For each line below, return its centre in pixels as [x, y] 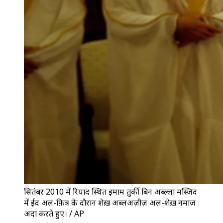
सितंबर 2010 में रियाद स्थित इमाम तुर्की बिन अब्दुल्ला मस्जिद [111, 192]
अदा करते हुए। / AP [54, 214]
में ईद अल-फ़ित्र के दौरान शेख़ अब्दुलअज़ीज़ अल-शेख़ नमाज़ [110, 203]
